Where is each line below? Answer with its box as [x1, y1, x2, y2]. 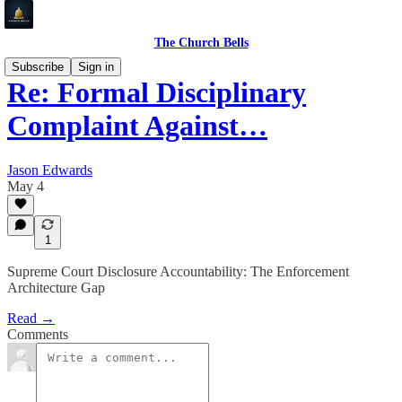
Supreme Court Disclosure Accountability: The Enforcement [7, 264, 349, 279]
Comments [7, 327, 68, 342]
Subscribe [12, 60, 64, 74]
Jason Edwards [7, 162, 92, 178]
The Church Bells [153, 36, 249, 49]
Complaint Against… [7, 109, 267, 143]
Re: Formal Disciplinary [7, 76, 306, 109]
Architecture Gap [7, 280, 105, 295]
